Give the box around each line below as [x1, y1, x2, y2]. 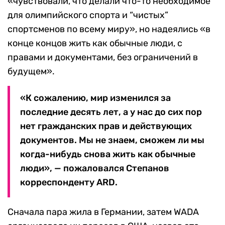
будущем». [8, 66, 55, 77]
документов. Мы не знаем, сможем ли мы [20, 135, 204, 146]
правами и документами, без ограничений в [8, 52, 198, 63]
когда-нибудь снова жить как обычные [20, 149, 195, 160]
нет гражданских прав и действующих [20, 121, 192, 132]
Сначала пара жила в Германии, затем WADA [8, 206, 199, 218]
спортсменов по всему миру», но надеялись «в [8, 24, 210, 35]
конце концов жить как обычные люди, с [8, 38, 182, 49]
